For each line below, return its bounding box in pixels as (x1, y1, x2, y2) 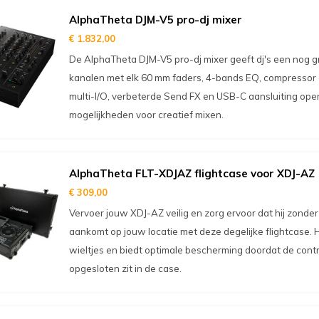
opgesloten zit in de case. (68, 263, 182, 274)
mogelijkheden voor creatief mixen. (68, 109, 224, 120)
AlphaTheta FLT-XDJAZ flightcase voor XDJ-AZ (68, 167, 315, 180)
